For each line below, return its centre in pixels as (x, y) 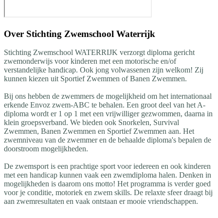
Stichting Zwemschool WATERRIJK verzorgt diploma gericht (99, 53)
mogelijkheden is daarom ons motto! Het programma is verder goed (107, 184)
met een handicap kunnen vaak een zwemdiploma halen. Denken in (108, 175)
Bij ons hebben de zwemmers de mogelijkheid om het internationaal (108, 96)
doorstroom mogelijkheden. (46, 149)
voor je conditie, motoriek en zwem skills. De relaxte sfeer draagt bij (108, 193)
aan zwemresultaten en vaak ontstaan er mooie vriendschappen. (101, 201)
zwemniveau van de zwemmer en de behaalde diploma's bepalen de (108, 140)
